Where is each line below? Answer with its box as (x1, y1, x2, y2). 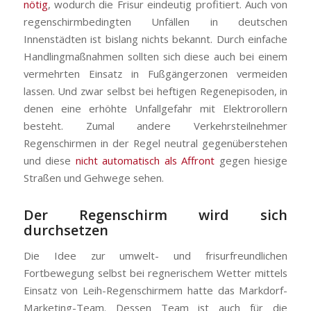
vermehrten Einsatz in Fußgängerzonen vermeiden (23, 67, 288, 81)
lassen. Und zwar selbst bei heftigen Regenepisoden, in (23, 84, 288, 99)
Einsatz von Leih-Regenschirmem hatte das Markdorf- (23, 283, 288, 298)
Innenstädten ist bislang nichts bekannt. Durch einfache (23, 32, 288, 47)
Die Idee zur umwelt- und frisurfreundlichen (23, 249, 288, 263)
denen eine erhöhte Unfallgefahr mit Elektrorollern (23, 101, 288, 116)
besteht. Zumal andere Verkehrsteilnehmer (23, 119, 288, 133)
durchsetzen (23, 221, 108, 240)
